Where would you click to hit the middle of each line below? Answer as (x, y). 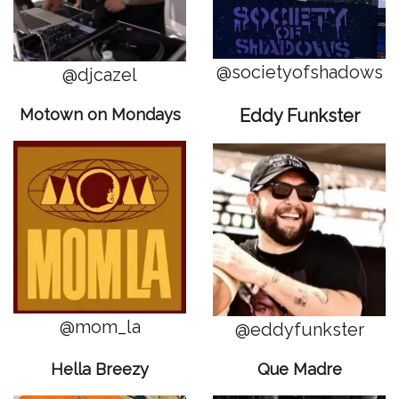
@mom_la (100, 326)
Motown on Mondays (100, 114)
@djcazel (100, 74)
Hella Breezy (100, 369)
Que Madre (299, 369)
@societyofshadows (299, 72)
